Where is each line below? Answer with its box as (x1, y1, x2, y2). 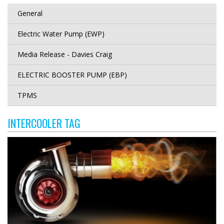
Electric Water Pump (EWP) (17, 29, 104, 38)
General (17, 8, 42, 18)
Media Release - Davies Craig (17, 49, 112, 59)
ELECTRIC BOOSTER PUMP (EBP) (17, 70, 127, 79)
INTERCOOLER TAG (7, 115, 80, 131)
